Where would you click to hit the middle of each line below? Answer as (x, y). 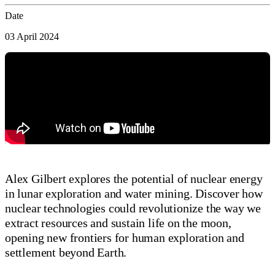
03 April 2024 (32, 36)
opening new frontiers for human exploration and (125, 237)
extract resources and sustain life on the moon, (118, 223)
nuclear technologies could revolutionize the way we (133, 208)
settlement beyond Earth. (66, 252)
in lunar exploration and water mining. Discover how (134, 193)
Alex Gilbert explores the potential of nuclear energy (134, 178)
